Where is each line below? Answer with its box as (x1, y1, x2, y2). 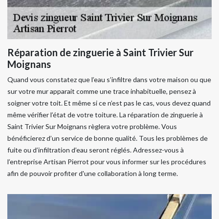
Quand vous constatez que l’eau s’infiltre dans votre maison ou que (7, 75, 211, 84)
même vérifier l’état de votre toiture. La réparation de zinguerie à (7, 110, 203, 119)
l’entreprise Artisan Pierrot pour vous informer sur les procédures (7, 157, 206, 166)
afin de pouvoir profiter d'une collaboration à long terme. (7, 169, 178, 177)
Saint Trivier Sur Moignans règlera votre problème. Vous (7, 122, 177, 131)
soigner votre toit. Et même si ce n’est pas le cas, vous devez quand (7, 99, 211, 107)
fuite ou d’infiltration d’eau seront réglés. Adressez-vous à (7, 146, 184, 154)
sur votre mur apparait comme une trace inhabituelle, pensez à (7, 87, 196, 95)
